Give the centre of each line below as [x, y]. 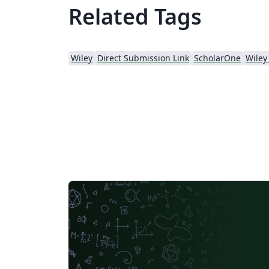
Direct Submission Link [143, 58]
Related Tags [135, 17]
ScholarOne [217, 58]
